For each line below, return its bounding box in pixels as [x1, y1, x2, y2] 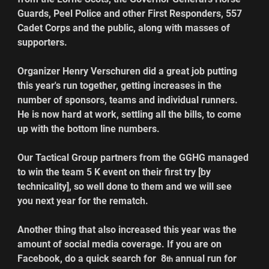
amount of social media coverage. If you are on [17, 238, 225, 250]
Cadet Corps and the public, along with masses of [17, 22, 233, 34]
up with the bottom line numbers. [17, 123, 160, 135]
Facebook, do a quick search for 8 [17, 253, 167, 265]
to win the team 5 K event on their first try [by [17, 166, 214, 178]
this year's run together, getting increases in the [17, 80, 225, 92]
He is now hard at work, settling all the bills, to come [17, 109, 244, 121]
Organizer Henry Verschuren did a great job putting [17, 65, 240, 77]
